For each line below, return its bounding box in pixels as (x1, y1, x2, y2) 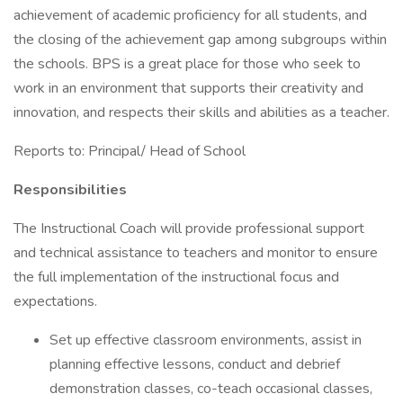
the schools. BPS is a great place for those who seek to (13, 54, 361, 74)
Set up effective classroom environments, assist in (49, 330, 362, 350)
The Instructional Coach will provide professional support (13, 219, 364, 238)
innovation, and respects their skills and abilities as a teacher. (13, 103, 390, 122)
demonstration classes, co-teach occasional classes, (49, 379, 372, 399)
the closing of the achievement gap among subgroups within (13, 30, 387, 49)
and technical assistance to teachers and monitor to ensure (13, 243, 378, 263)
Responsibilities (13, 180, 127, 200)
